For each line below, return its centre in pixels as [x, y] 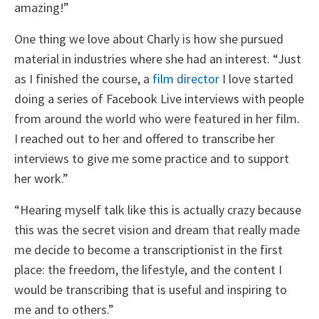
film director [186, 79]
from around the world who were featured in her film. [157, 119]
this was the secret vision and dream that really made [157, 230]
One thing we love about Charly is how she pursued [149, 39]
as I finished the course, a [83, 79]
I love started [256, 79]
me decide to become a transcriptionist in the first [148, 250]
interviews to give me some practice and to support [152, 159]
